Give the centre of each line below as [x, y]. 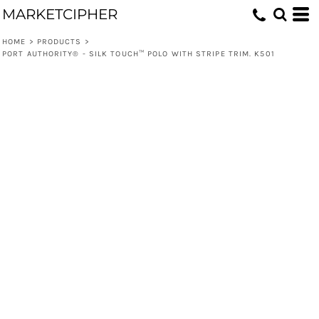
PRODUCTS [59, 42]
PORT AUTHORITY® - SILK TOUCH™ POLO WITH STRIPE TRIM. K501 [138, 54]
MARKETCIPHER [60, 14]
